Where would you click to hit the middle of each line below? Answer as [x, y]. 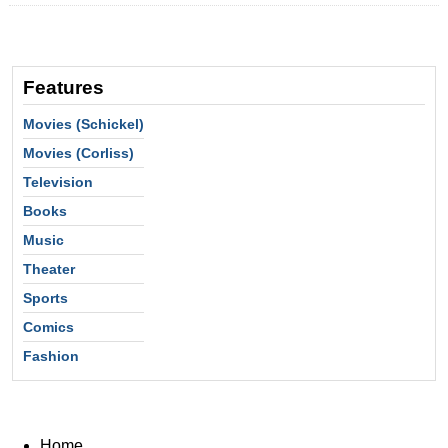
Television [58, 181]
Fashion [51, 355]
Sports [45, 297]
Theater [49, 268]
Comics [48, 326]
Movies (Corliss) [78, 152]
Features [63, 87]
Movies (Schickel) [83, 123]
